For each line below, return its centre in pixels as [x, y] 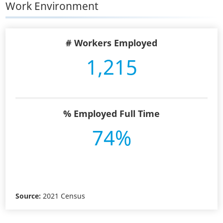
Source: [28, 196]
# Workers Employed [111, 43]
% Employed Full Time [111, 114]
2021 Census [63, 196]
